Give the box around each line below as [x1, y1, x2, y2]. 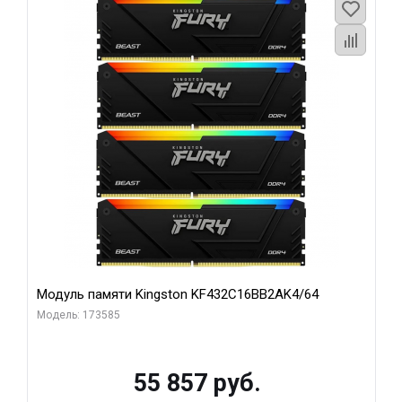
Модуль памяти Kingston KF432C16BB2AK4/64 [37, 286, 319, 302]
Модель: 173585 [37, 309, 120, 321]
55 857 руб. [133, 369, 261, 398]
